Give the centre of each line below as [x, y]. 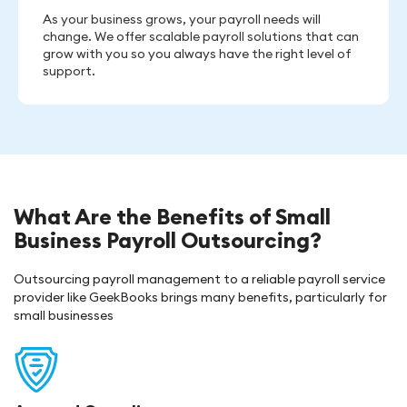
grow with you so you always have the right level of [197, 54]
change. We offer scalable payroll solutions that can [201, 36]
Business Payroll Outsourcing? [168, 240]
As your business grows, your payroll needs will [182, 19]
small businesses [64, 315]
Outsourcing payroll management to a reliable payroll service [199, 279]
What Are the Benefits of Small [172, 216]
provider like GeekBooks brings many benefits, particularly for [200, 297]
